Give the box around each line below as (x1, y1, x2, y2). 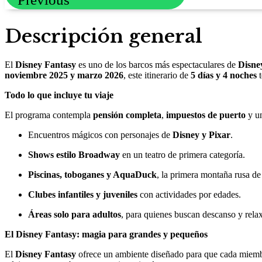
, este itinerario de (123, 70, 191, 81)
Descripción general (5, 25, 202, 49)
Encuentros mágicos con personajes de (28, 130, 173, 140)
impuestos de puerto (166, 110, 246, 120)
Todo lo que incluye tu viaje (5, 90, 113, 101)
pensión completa (93, 110, 161, 120)
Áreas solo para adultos (28, 209, 121, 220)
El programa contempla (5, 110, 93, 120)
